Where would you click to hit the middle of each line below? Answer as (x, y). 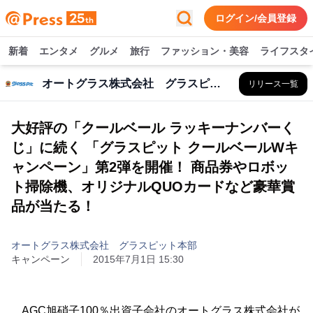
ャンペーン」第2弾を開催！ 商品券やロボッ (150, 167)
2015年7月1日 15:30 (138, 259)
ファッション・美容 (205, 51)
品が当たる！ (53, 206)
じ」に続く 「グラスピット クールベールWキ (155, 147)
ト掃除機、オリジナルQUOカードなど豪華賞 (153, 187)
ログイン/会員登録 (256, 18)
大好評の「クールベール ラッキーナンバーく (153, 128)
